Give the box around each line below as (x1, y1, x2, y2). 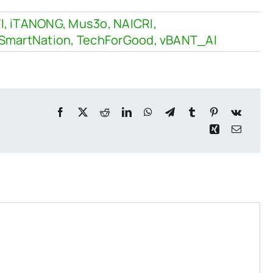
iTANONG (10, 15, 63, 32)
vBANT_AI (160, 32, 217, 49)
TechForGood (76, 32, 154, 49)
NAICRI (113, 15, 154, 32)
